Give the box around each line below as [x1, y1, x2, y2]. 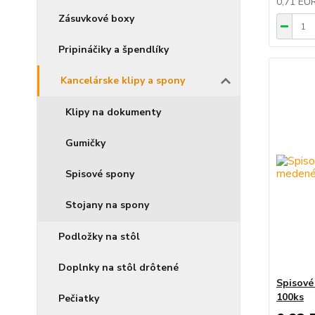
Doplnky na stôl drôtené [58, 261, 179, 274]
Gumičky [65, 136, 105, 150]
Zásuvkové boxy [58, 12, 134, 25]
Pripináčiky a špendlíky [58, 43, 169, 56]
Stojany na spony [65, 198, 149, 212]
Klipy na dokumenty [65, 105, 161, 119]
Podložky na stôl [58, 230, 140, 243]
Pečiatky [58, 292, 99, 305]
